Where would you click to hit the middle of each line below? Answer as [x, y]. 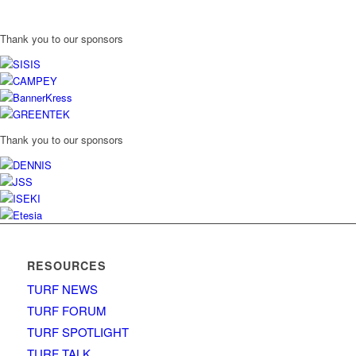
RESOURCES [66, 266]
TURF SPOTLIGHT [77, 332]
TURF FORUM [66, 311]
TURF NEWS [62, 289]
